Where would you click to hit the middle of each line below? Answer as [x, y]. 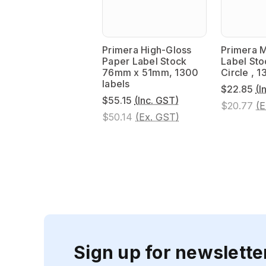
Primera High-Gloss [147, 50]
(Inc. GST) [156, 100]
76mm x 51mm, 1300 [151, 72]
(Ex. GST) [157, 117]
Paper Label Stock [145, 61]
